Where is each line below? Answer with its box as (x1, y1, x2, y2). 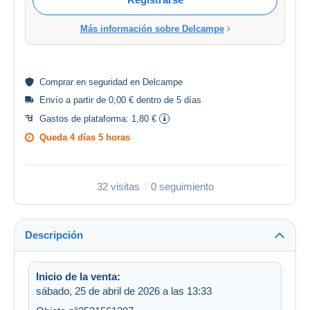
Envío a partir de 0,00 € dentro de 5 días (39, 94, 201, 105)
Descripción (25, 228, 83, 241)
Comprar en (39, 76, 89, 87)
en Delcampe (127, 76, 183, 87)
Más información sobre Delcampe (80, 23, 224, 34)
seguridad (89, 76, 127, 87)
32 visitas (96, 180, 140, 192)
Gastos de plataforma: (39, 113, 131, 124)
